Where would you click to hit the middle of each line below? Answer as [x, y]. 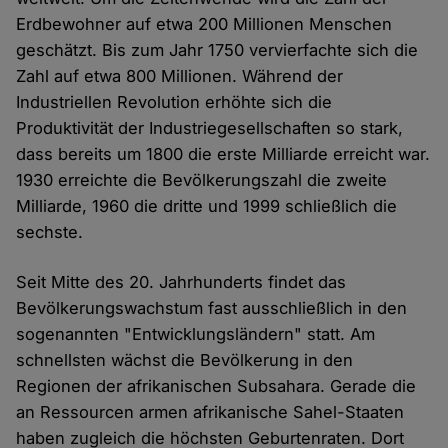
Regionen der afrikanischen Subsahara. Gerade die [216, 386]
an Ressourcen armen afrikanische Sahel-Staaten [210, 412]
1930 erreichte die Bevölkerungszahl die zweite [202, 180]
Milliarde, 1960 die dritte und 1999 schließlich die [207, 206]
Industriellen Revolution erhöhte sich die [174, 102]
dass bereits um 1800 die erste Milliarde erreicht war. [223, 154]
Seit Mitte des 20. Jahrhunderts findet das [181, 282]
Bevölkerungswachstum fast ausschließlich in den [212, 308]
